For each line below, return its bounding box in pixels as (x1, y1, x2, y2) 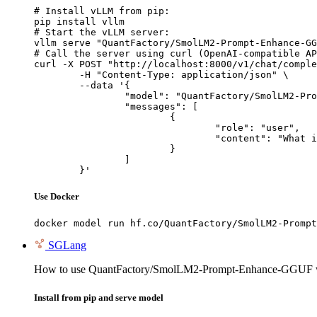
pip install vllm (34, 16, 125, 27)
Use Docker (34, 191, 79, 202)
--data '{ (34, 80, 79, 91)
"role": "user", (34, 122, 215, 133)
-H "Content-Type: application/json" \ (34, 69, 79, 80)
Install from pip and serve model (34, 292, 163, 303)
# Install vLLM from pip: (34, 6, 170, 16)
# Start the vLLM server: (34, 27, 170, 38)
